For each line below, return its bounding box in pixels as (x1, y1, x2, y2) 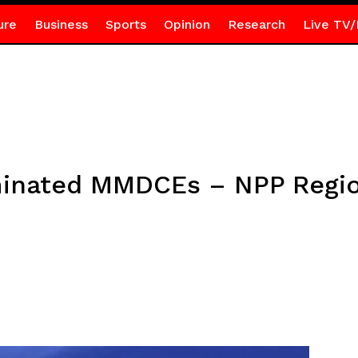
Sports (105, 17, 146, 32)
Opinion (163, 17, 210, 32)
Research (227, 17, 285, 32)
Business (34, 17, 88, 32)
